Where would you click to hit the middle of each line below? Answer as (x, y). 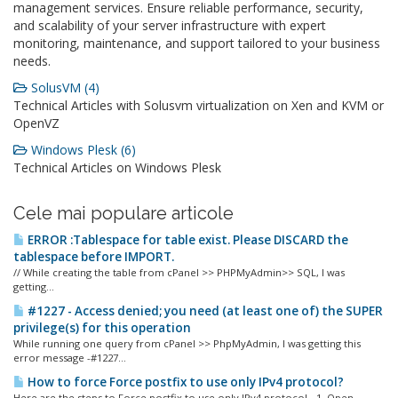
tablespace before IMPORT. (94, 257)
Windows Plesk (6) (82, 150)
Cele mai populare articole (123, 213)
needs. (32, 61)
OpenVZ (36, 123)
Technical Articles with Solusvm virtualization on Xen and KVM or (199, 105)
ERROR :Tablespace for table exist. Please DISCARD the (187, 240)
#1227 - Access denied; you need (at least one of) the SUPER (204, 311)
